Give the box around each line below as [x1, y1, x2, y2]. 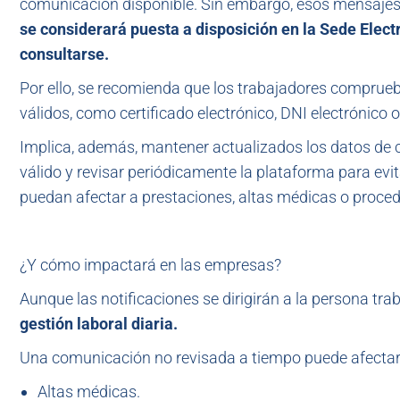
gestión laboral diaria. [20, 314, 178, 333]
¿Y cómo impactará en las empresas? [20, 255, 281, 274]
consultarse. [20, 45, 109, 63]
